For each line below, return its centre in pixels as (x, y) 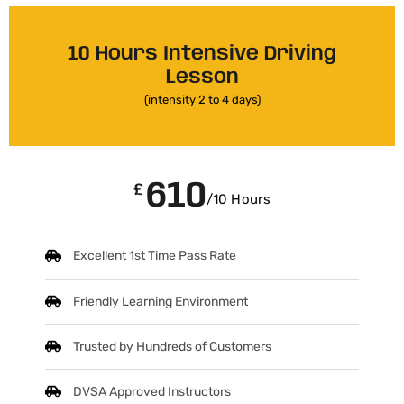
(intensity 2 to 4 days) (202, 100)
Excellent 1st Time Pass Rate (155, 256)
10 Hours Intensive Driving (202, 55)
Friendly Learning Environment (161, 301)
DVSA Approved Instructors (152, 392)
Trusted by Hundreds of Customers (173, 347)
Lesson (202, 78)
